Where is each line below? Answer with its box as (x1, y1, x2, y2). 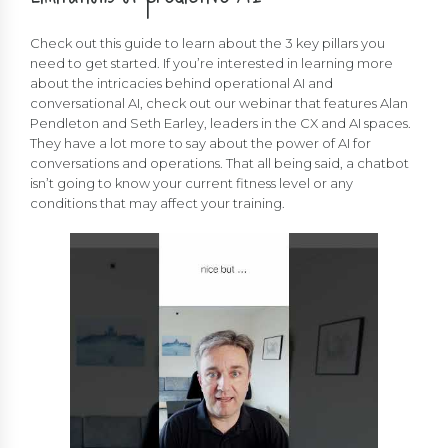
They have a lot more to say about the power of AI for (30, 135, 371, 152)
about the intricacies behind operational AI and (30, 75, 333, 92)
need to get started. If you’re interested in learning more (30, 55, 393, 72)
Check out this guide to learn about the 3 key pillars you (30, 35, 385, 52)
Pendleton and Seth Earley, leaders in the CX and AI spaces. (30, 115, 411, 132)
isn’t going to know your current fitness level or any (30, 175, 353, 192)
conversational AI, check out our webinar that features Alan (30, 95, 408, 112)
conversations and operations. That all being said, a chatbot (30, 155, 409, 172)
